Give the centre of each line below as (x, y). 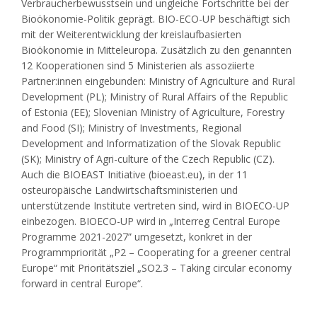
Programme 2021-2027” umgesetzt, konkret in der (137, 236)
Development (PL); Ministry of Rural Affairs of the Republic (155, 96)
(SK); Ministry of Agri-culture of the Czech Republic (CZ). (148, 158)
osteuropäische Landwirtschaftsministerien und (129, 190)
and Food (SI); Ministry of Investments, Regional (131, 127)
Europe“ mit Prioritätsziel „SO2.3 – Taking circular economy (156, 267)
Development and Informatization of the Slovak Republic (151, 143)
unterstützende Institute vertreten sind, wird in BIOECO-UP (155, 205)
